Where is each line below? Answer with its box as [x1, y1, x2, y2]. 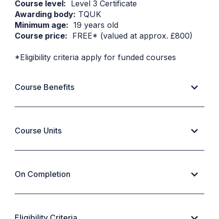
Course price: [15, 31, 67, 41]
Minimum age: [15, 20, 68, 30]
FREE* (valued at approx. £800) [67, 31, 193, 41]
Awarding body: [15, 9, 76, 20]
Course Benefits [15, 82, 74, 92]
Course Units [15, 126, 62, 136]
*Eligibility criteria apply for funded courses [15, 52, 176, 63]
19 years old [68, 20, 121, 30]
